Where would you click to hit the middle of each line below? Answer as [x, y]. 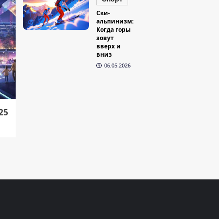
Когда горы [114, 30]
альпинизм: [115, 22]
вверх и [109, 46]
